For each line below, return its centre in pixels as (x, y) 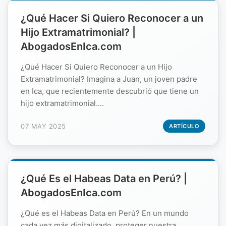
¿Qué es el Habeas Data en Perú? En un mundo (105, 213)
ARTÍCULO (184, 126)
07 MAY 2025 (43, 126)
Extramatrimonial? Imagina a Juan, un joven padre (109, 79)
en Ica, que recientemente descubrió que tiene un (110, 91)
